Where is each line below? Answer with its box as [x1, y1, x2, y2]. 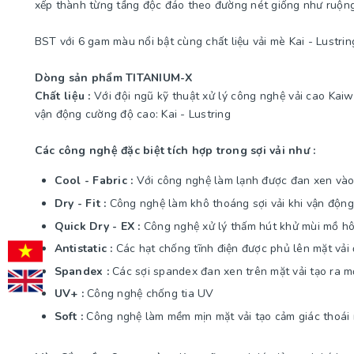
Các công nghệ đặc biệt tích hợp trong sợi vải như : [34, 143, 316, 159]
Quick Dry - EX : [54, 218, 141, 234]
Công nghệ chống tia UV [83, 286, 214, 302]
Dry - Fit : [54, 195, 107, 211]
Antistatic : [54, 241, 113, 257]
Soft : [54, 308, 84, 324]
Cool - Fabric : [54, 173, 134, 189]
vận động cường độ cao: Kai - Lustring [34, 107, 231, 122]
